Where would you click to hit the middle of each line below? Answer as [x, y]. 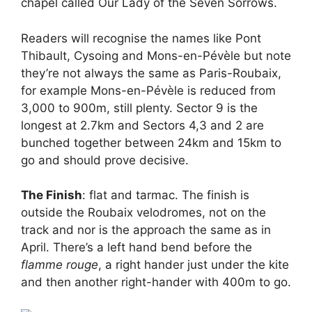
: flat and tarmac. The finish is [166, 195]
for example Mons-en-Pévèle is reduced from [148, 90]
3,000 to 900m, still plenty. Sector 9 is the [139, 108]
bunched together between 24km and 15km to [151, 142]
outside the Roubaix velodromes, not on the [143, 212]
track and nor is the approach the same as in [146, 230]
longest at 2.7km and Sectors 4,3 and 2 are [142, 125]
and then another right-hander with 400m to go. [156, 282]
